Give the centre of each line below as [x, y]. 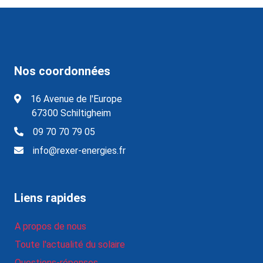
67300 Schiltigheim [71, 113]
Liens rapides [50, 198]
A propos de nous [50, 226]
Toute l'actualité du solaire [70, 244]
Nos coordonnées [62, 71]
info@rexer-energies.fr [79, 150]
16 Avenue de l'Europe [76, 99]
